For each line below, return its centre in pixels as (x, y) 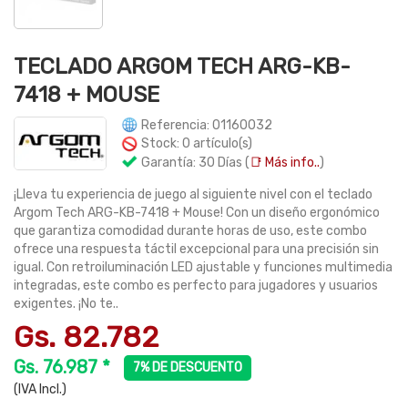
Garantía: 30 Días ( (194, 162)
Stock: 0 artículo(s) (195, 144)
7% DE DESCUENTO (188, 367)
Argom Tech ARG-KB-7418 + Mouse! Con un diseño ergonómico (197, 213)
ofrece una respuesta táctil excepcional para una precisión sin (196, 249)
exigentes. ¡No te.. (66, 304)
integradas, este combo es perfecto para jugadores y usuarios (196, 286)
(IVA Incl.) (40, 389)
